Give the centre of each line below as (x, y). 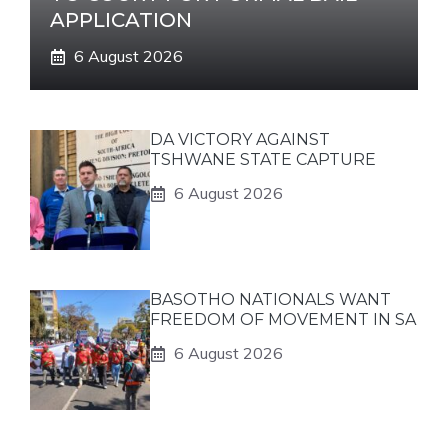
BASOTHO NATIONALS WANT (270, 300)
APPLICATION (121, 20)
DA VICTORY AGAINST (240, 140)
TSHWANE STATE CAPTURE (263, 160)
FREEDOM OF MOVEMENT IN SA (283, 320)
